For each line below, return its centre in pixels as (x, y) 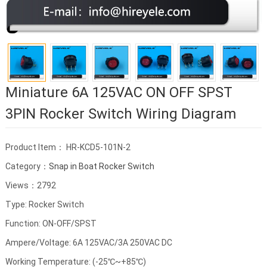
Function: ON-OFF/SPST (51, 224)
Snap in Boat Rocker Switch (101, 167)
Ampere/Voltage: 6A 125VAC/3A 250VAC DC (89, 243)
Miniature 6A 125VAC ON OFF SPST (119, 93)
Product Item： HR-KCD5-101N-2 (68, 148)
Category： (27, 167)
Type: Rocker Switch (44, 205)
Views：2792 (30, 186)
